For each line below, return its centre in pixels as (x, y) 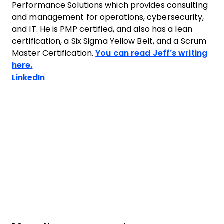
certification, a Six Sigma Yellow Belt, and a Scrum (109, 41)
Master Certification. (54, 53)
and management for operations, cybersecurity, (108, 17)
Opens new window (84, 77)
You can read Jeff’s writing (151, 53)
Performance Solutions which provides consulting (110, 5)
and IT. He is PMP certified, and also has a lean (102, 29)
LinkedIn (28, 78)
